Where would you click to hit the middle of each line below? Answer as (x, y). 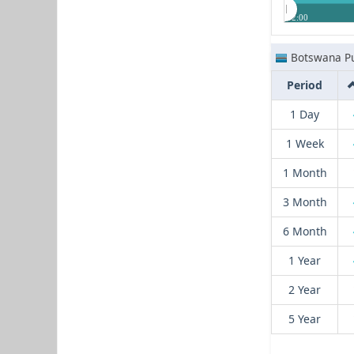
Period (305, 85)
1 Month (305, 173)
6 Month (305, 232)
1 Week (305, 144)
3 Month (305, 202)
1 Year (305, 261)
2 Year (305, 290)
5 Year (305, 319)
